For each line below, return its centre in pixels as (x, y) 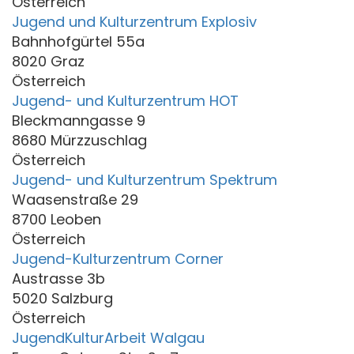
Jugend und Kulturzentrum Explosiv (134, 21)
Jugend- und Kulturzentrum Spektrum (145, 179)
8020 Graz (48, 61)
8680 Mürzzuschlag (79, 140)
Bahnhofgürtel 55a (78, 41)
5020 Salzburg (62, 298)
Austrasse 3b (58, 278)
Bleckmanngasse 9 (79, 120)
